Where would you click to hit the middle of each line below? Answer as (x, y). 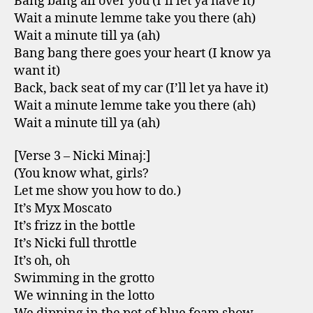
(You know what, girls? (81, 174)
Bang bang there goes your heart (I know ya (143, 53)
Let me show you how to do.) (97, 191)
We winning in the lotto (84, 296)
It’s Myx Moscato (63, 209)
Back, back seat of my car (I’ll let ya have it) (141, 88)
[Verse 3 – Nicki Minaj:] (82, 156)
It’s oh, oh (42, 261)
